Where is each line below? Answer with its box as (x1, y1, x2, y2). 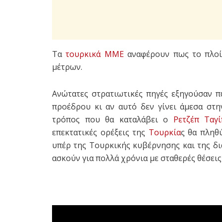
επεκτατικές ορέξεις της (52, 127, 149, 138)
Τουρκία (148, 127, 181, 138)
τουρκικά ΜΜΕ (65, 49, 124, 60)
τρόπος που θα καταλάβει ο (52, 114, 173, 125)
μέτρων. (52, 61, 82, 73)
